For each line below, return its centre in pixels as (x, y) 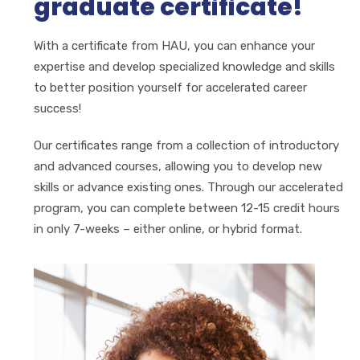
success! (57, 108)
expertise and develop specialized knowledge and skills (184, 66)
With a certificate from (98, 45)
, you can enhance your (251, 45)
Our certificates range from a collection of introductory (186, 145)
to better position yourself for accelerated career (170, 87)
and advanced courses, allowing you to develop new (178, 166)
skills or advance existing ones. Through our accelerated (188, 187)
